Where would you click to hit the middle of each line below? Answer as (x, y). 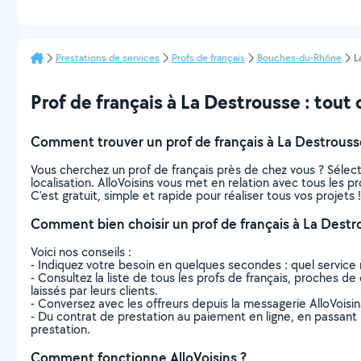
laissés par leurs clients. (94, 290)
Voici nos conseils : (81, 252)
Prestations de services (108, 58)
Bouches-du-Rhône (299, 58)
